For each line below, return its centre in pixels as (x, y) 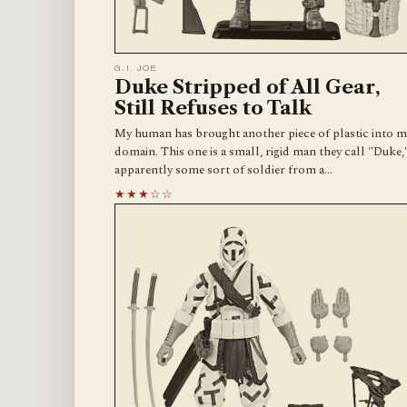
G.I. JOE (136, 68)
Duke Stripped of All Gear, (248, 86)
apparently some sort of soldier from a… (223, 169)
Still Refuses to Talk (213, 107)
